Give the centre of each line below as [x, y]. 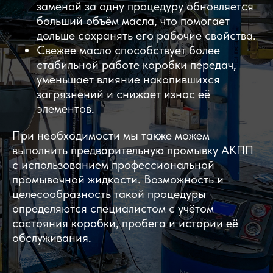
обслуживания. [52, 238]
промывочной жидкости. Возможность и [118, 179]
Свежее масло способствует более [128, 50]
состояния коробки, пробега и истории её [125, 223]
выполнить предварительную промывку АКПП [133, 150]
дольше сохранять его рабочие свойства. [146, 35]
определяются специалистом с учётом [113, 208]
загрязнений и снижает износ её [123, 94]
